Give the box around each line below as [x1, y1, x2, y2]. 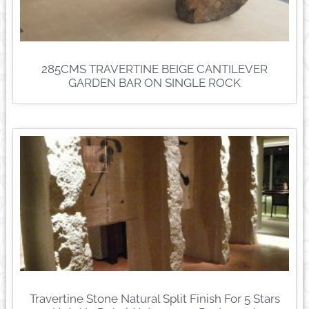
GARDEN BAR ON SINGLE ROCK [68, 76, 241, 90]
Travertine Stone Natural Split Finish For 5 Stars [29, 291, 280, 306]
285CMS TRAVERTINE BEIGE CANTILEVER [41, 62, 268, 77]
